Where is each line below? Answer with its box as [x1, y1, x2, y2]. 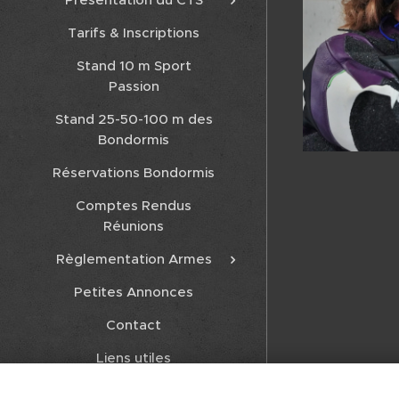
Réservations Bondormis [53, 164, 215, 182]
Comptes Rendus [76, 197, 191, 215]
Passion [108, 77, 159, 95]
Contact [106, 316, 161, 334]
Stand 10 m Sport [76, 57, 191, 75]
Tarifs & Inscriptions [68, 24, 199, 42]
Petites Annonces [74, 283, 193, 301]
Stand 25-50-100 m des [54, 110, 213, 128]
